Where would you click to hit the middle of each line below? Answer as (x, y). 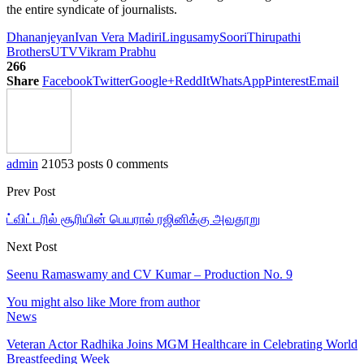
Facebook (67, 80)
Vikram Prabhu (117, 51)
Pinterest (287, 80)
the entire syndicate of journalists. (92, 9)
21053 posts (72, 163)
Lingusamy (191, 37)
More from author (154, 301)
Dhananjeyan (41, 37)
